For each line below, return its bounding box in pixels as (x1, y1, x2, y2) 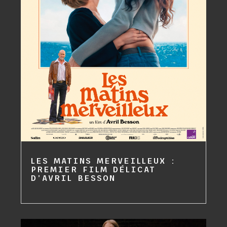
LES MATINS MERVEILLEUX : (31, 156, 176, 165)
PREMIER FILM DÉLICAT (31, 164, 156, 174)
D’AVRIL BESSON (31, 173, 116, 182)
